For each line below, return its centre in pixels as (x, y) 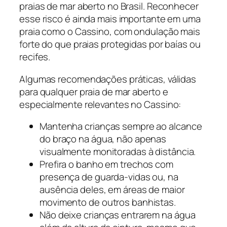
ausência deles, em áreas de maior (112, 190)
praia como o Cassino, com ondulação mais (110, 32)
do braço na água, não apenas (103, 139)
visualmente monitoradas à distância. (118, 152)
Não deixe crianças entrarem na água (118, 215)
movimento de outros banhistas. (108, 202)
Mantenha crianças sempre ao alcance (121, 126)
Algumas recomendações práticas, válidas (108, 79)
